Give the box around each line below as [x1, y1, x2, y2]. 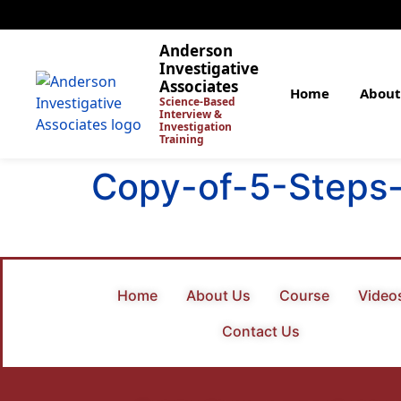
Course [278, 286, 329, 305]
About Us [185, 286, 251, 305]
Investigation [158, 119, 232, 134]
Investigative [158, 58, 259, 79]
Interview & [158, 107, 222, 122]
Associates [158, 76, 238, 97]
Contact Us [222, 322, 301, 341]
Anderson [158, 40, 233, 61]
